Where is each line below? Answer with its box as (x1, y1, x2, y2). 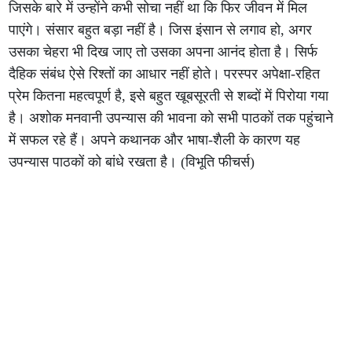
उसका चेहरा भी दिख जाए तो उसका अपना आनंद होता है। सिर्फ (9, 44, 318, 60)
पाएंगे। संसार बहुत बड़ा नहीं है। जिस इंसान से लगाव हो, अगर (9, 22, 313, 38)
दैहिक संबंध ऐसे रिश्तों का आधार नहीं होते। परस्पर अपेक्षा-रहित (9, 66, 321, 82)
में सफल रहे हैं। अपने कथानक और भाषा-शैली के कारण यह (9, 132, 301, 148)
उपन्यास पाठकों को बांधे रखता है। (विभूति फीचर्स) (9, 154, 255, 170)
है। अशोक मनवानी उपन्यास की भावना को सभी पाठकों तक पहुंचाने (9, 110, 334, 126)
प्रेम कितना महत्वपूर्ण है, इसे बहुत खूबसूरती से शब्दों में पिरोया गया (9, 88, 329, 104)
